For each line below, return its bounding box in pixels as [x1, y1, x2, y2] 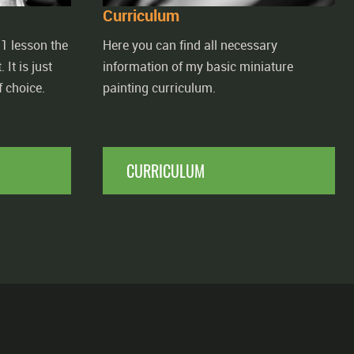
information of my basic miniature [103, 58, 293, 75]
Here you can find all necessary [103, 36, 277, 54]
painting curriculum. [103, 79, 216, 96]
